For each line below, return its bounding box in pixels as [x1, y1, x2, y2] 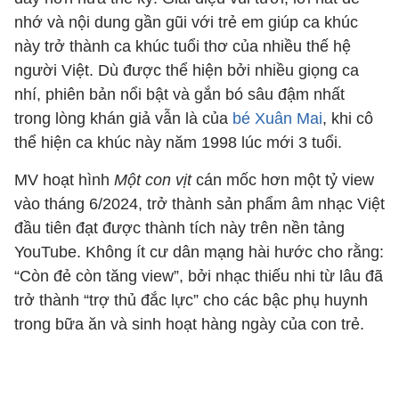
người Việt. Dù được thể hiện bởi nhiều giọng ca [14, 61, 359, 79]
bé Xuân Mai [228, 110, 322, 127]
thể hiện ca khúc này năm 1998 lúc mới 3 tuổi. [14, 134, 342, 151]
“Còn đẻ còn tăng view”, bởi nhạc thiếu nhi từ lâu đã [14, 267, 383, 285]
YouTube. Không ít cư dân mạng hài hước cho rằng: [14, 243, 384, 261]
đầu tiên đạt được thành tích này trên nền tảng [14, 219, 345, 237]
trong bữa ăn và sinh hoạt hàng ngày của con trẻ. [14, 315, 364, 333]
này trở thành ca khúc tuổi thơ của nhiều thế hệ [14, 37, 351, 55]
